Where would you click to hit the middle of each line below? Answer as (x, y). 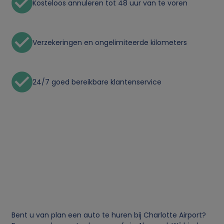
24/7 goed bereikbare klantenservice (97, 82)
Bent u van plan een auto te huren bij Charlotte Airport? (109, 215)
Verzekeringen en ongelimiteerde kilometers (110, 42)
